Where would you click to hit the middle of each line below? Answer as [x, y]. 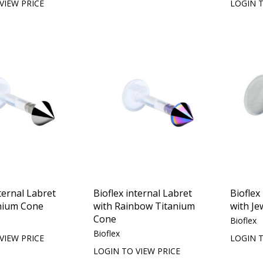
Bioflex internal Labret [143, 193]
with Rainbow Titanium [144, 206]
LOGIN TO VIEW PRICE [137, 251]
